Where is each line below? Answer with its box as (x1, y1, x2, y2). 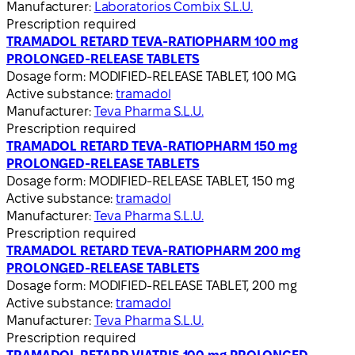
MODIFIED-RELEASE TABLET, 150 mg (88, 174, 295, 188)
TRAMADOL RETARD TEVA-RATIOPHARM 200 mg (6, 243, 301, 258)
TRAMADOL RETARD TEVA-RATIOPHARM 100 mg (6, 34, 299, 48)
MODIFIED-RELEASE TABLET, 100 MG (88, 69, 296, 83)
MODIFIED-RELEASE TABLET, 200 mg (88, 278, 297, 292)
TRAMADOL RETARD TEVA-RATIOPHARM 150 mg (6, 139, 298, 153)
